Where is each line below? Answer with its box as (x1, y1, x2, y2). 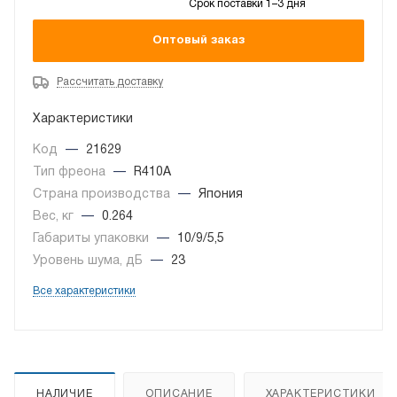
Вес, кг (33, 211, 77, 223)
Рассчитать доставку (57, 77, 163, 88)
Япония (198, 189, 243, 201)
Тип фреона (33, 167, 109, 179)
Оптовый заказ (152, 35, 245, 46)
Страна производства (33, 189, 174, 201)
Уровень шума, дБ (33, 255, 146, 268)
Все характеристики (33, 286, 136, 297)
